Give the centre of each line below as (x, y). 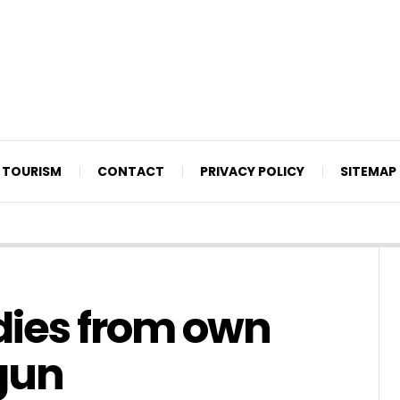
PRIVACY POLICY (252, 171)
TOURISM (32, 171)
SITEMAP (368, 171)
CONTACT (131, 171)
